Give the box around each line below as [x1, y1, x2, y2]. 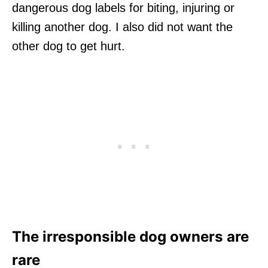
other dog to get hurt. [12, 39, 125, 53]
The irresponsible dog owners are [12, 227, 249, 245]
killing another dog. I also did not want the [12, 20, 233, 33]
